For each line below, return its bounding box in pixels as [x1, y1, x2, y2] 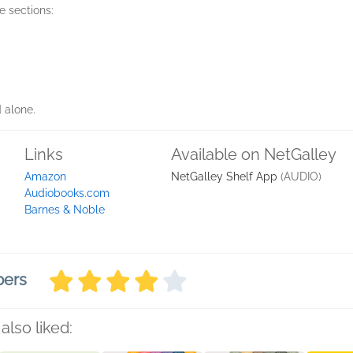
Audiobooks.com [24, 187, 110, 199]
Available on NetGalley [171, 145, 336, 164]
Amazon [24, 170, 66, 183]
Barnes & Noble [24, 203, 105, 216]
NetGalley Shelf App [171, 170, 277, 183]
